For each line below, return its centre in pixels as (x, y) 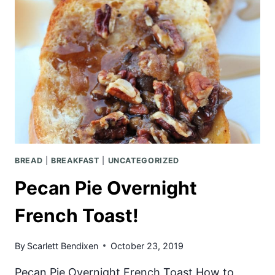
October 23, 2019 (147, 246)
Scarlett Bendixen (63, 246)
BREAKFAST (75, 160)
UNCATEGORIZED (143, 160)
